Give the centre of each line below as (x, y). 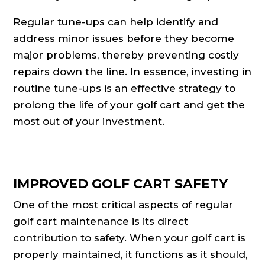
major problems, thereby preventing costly (126, 55)
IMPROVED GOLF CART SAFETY (121, 184)
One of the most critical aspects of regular (123, 205)
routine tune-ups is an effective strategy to (125, 88)
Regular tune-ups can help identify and (116, 22)
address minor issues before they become (124, 39)
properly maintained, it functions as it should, (130, 255)
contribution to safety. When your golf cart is (130, 238)
